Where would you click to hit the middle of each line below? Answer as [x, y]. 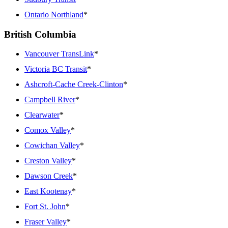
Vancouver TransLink [59, 54]
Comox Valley [48, 130]
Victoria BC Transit [56, 69]
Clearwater [42, 115]
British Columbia [40, 34]
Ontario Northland [54, 14]
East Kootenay [48, 191]
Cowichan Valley [52, 146]
